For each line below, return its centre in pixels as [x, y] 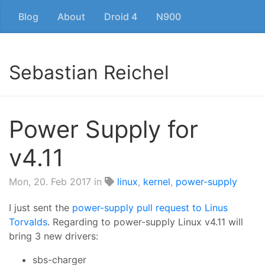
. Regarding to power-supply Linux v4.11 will [145, 222]
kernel [157, 182]
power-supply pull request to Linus [150, 208]
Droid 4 [121, 17]
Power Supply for [104, 129]
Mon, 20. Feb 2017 [50, 182]
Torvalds [28, 222]
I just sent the [41, 208]
